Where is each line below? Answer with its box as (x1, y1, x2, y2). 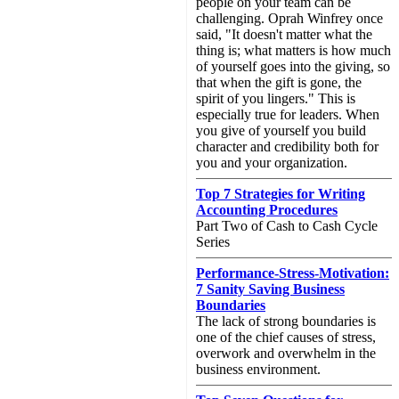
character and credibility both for (196, 139, 379, 154)
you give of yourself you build (196, 123, 366, 138)
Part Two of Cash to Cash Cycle (196, 218, 378, 233)
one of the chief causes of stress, (196, 330, 376, 345)
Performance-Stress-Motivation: (196, 265, 389, 281)
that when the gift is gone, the (196, 75, 362, 90)
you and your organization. (196, 155, 347, 170)
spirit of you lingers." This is (196, 91, 355, 106)
